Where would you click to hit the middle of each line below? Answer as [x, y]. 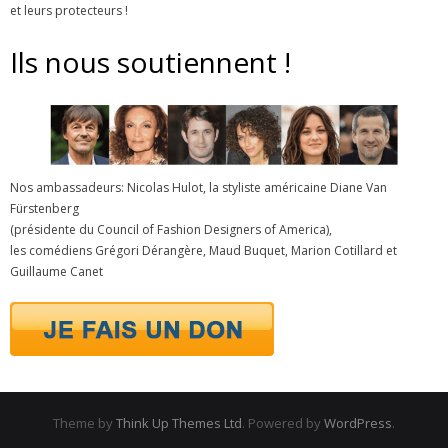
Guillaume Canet [56, 271]
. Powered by [283, 422]
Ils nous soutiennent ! [150, 61]
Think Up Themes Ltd [179, 422]
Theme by [84, 422]
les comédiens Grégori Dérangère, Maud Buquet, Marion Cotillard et [203, 250]
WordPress [358, 422]
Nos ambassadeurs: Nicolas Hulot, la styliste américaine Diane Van [198, 187]
